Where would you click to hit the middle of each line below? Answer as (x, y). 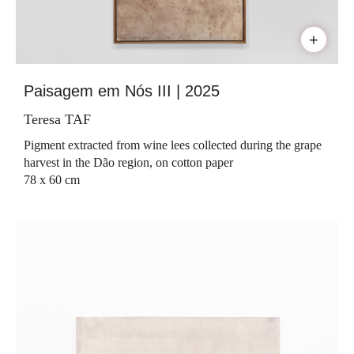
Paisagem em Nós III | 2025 (122, 90)
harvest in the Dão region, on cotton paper (128, 162)
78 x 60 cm (52, 179)
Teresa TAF (57, 119)
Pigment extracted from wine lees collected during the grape (173, 145)
